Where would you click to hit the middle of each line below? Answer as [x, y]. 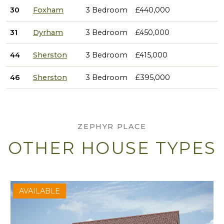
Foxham [48, 10]
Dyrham [48, 33]
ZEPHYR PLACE [112, 127]
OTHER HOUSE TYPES [112, 147]
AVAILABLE [39, 191]
